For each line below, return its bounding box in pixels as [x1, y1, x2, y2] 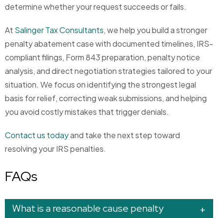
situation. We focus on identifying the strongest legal [5, 79, 196, 90]
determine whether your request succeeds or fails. [5, 1, 186, 12]
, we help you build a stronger [104, 25, 207, 36]
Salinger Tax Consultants [15, 25, 104, 36]
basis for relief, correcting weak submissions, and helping [5, 93, 207, 104]
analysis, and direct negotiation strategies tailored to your [5, 66, 212, 76]
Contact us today [5, 130, 69, 141]
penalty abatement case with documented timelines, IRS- [5, 38, 213, 49]
